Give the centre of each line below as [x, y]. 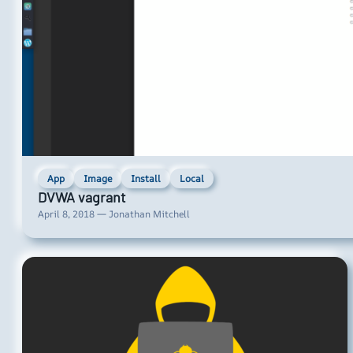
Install [146, 178]
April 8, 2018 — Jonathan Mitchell [114, 214]
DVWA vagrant [82, 197]
